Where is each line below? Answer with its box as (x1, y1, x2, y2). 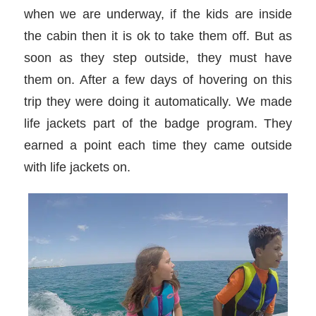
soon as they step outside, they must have (23, 50, 293, 66)
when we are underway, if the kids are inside (23, 6, 293, 22)
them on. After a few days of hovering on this (23, 72, 293, 87)
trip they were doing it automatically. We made (23, 94, 293, 109)
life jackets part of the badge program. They (23, 116, 293, 131)
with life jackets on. (23, 159, 130, 175)
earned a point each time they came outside (23, 138, 293, 153)
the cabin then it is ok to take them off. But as (23, 28, 293, 44)
